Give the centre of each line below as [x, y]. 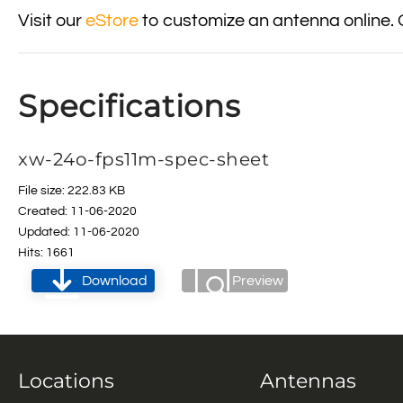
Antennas [308, 381]
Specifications [130, 106]
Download [115, 281]
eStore [112, 21]
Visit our [52, 21]
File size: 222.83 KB [72, 191]
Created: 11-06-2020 [77, 211]
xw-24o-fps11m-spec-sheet [143, 159]
